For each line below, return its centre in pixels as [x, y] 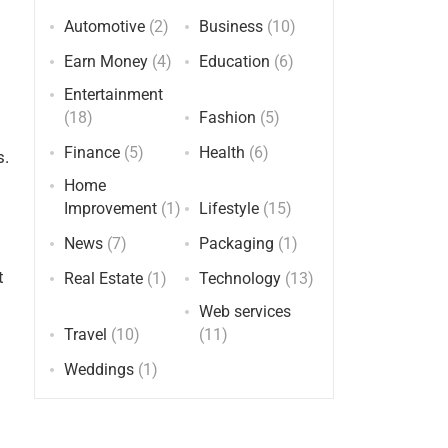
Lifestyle [228, 208]
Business [230, 26]
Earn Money [105, 61]
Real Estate [103, 278]
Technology [239, 278]
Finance [91, 152]
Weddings [98, 369]
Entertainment [113, 94]
